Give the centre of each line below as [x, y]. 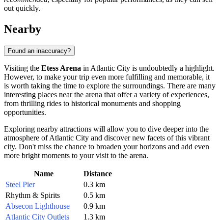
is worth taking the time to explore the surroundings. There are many [110, 85]
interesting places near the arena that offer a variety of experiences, [107, 94]
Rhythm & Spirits [33, 195]
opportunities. [25, 112]
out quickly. [22, 8]
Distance [98, 173]
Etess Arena [61, 68]
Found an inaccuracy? [39, 51]
